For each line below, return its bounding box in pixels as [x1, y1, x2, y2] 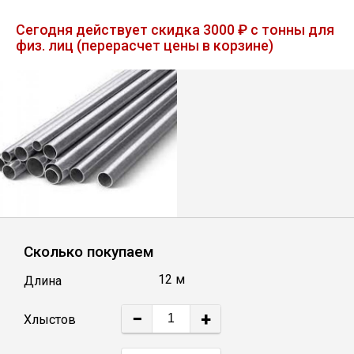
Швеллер [83, 149, 138, 164]
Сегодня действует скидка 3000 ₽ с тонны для [16, 21, 334, 39]
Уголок [83, 55, 124, 70]
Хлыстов [24, 312, 76, 328]
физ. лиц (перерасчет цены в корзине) [16, 37, 273, 55]
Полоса [83, 243, 126, 258]
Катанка [83, 289, 130, 305]
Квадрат [83, 196, 133, 211]
